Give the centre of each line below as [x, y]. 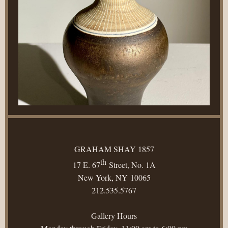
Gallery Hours [114, 216]
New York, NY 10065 [114, 178]
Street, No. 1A [131, 165]
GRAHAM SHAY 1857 [114, 149]
